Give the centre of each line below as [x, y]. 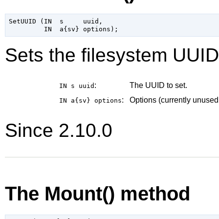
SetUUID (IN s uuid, [55, 21]
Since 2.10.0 [59, 131]
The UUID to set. [158, 86]
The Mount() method [98, 193]
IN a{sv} [77, 101]
